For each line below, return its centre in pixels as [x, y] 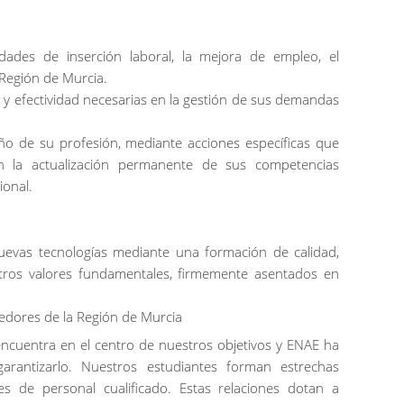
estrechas [310, 366]
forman [248, 366]
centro [115, 344]
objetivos [244, 344]
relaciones [249, 387]
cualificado [135, 387]
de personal [57, 387]
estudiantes [182, 366]
